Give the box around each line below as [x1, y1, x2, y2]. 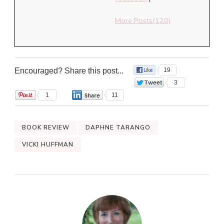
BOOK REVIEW [22, 123, 69, 132]
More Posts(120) [115, 15, 170, 25]
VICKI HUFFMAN [22, 140, 73, 149]
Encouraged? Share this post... [14, 66, 123, 75]
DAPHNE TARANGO [85, 123, 150, 132]
